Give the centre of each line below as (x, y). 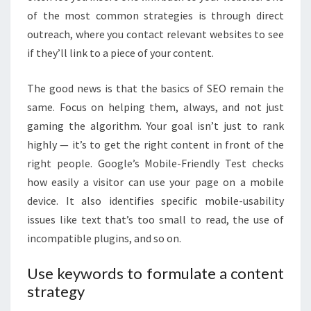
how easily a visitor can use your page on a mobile (155, 182)
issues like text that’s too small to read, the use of (155, 219)
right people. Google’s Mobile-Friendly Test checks (155, 163)
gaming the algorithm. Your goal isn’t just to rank (155, 125)
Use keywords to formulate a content (155, 273)
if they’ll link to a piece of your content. (120, 52)
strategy (56, 291)
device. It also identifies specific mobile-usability (155, 200)
